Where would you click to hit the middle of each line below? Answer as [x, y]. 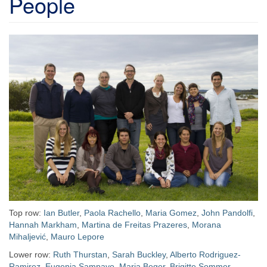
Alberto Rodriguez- [205, 254]
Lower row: [31, 254]
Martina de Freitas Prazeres [134, 224]
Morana [207, 224]
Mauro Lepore [77, 236]
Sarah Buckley [139, 254]
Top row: [26, 212]
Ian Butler [61, 212]
